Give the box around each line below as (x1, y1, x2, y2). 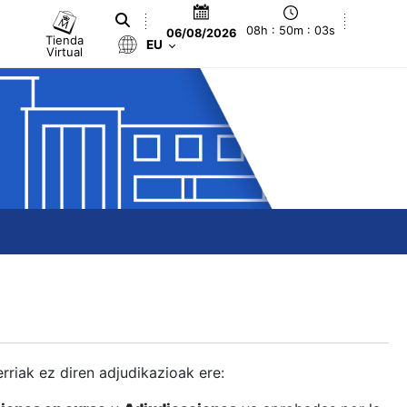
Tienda (45, 32, 84, 47)
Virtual (46, 44, 84, 59)
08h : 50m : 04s (246, 24, 336, 38)
